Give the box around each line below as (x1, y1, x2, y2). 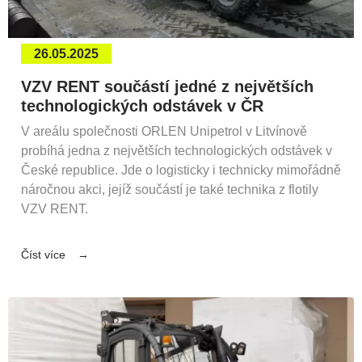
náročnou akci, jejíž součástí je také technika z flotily (21, 183, 318, 197)
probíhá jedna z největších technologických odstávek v (21, 144, 332, 158)
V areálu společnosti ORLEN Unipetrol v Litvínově (21, 124, 307, 139)
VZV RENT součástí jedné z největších (21, 78, 314, 96)
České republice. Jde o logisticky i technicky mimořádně (21, 163, 341, 178)
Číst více (21, 248, 65, 262)
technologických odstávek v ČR (21, 97, 263, 116)
